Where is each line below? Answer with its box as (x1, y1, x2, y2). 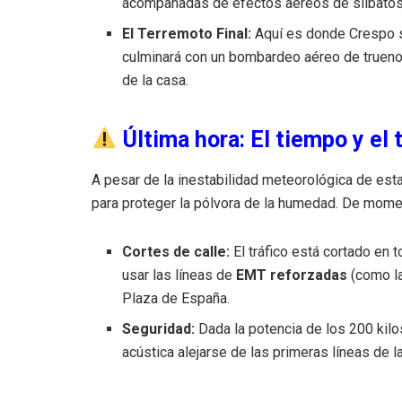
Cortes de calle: (122, 242, 231, 260)
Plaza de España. (122, 289, 231, 307)
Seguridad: (122, 319, 196, 337)
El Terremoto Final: (122, 24, 252, 42)
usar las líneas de (122, 266, 237, 284)
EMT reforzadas (236, 266, 348, 284)
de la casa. (122, 71, 189, 89)
